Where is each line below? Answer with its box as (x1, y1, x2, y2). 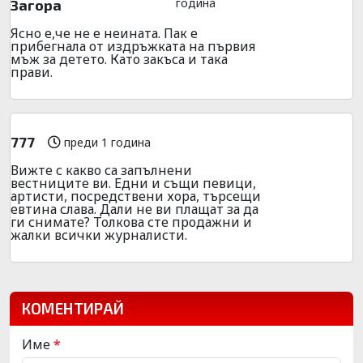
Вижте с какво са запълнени (11, 160, 192, 179)
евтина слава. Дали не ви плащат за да (11, 199, 258, 218)
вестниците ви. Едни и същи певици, (11, 173, 256, 192)
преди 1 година (61, 135, 151, 151)
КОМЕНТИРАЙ (22, 298, 124, 318)
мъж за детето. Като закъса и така (11, 49, 228, 68)
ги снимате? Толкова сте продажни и (11, 212, 252, 231)
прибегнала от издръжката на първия (11, 36, 255, 55)
